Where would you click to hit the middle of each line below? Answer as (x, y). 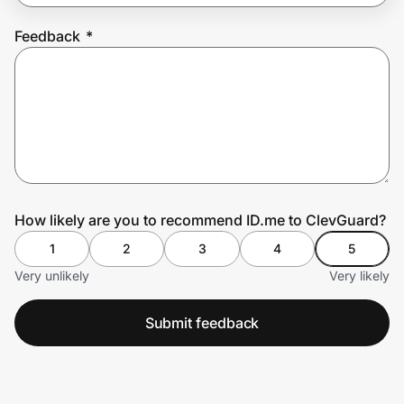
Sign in (166, 123)
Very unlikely (52, 275)
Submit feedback (202, 322)
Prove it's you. (83, 73)
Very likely (359, 275)
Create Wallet (69, 123)
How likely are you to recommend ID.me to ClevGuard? (200, 220)
